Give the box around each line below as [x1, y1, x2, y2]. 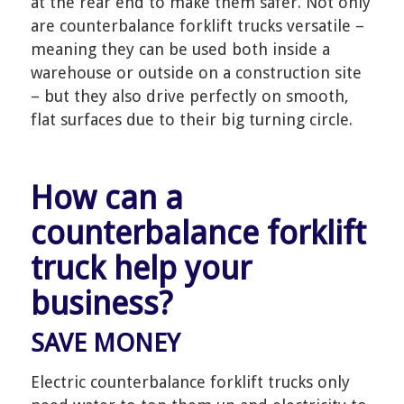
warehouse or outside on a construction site [30, 62, 362, 82]
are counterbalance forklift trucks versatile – [30, 15, 364, 35]
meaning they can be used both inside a [30, 39, 330, 59]
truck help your [30, 248, 252, 288]
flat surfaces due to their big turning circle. [30, 109, 353, 129]
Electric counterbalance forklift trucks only [30, 372, 350, 392]
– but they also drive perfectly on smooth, [30, 86, 349, 106]
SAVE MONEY [30, 327, 180, 358]
